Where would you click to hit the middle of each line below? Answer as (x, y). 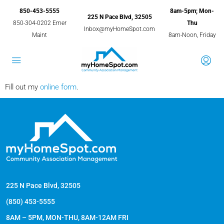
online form (58, 87)
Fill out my (22, 87)
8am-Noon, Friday (192, 35)
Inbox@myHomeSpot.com (120, 29)
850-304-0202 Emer (39, 23)
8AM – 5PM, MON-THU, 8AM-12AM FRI (67, 217)
